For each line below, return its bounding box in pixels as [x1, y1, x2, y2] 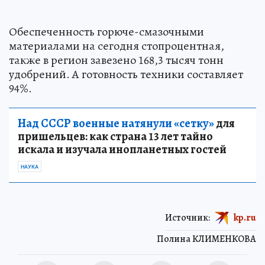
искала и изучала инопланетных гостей [18, 141, 227, 157]
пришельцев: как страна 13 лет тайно [18, 128, 213, 144]
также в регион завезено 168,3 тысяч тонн [9, 51, 224, 68]
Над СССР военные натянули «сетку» [18, 115, 214, 131]
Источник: [165, 211, 210, 224]
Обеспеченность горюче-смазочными [9, 23, 204, 40]
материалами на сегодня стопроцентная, [9, 37, 224, 54]
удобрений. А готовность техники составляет [9, 66, 243, 82]
